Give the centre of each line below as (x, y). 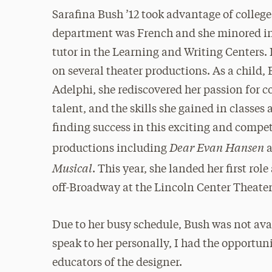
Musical (73, 167)
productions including (110, 148)
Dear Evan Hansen (217, 147)
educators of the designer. (117, 263)
